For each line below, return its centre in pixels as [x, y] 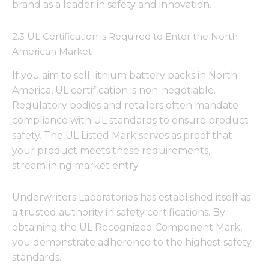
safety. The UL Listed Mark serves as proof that [122, 135]
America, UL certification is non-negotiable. [114, 90]
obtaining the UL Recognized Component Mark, [127, 227]
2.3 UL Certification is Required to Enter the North [125, 37]
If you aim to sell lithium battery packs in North [125, 75]
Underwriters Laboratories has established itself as [131, 197]
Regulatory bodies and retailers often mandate [125, 105]
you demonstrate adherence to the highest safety [132, 242]
